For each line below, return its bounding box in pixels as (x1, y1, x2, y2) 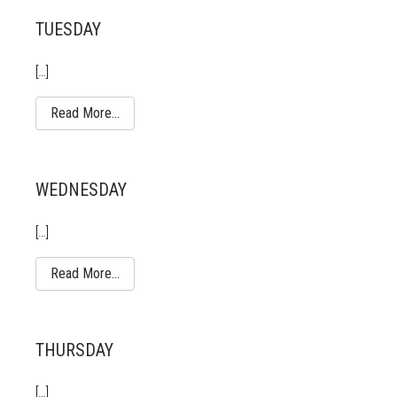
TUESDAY (35, 19, 101, 40)
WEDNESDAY (35, 179, 127, 200)
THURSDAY (35, 339, 113, 361)
